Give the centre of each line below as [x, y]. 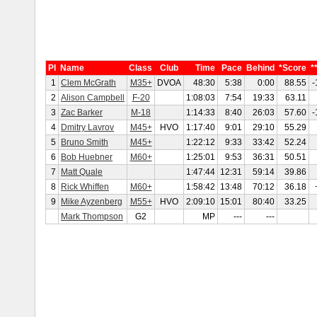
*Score [293, 68]
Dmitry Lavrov [87, 127]
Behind [260, 68]
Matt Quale [82, 172]
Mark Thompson [92, 217]
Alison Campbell [93, 98]
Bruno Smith [85, 142]
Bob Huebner [87, 157]
